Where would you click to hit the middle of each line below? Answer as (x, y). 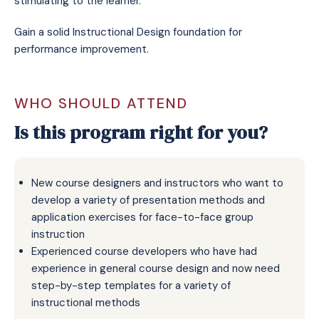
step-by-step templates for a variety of (131, 286)
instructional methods (86, 303)
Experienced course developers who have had (144, 251)
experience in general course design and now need (156, 268)
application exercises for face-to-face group (142, 217)
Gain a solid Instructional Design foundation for (128, 32)
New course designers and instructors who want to (157, 183)
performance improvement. (82, 49)
